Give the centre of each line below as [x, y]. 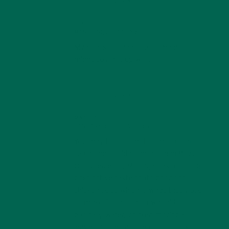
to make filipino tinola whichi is [127, 202]
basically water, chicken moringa [129, 215]
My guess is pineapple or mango [129, 47]
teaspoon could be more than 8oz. [134, 153]
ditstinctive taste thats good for [130, 178]
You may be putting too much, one [134, 141]
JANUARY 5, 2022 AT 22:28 [113, 126]
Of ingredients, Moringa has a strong [138, 166]
